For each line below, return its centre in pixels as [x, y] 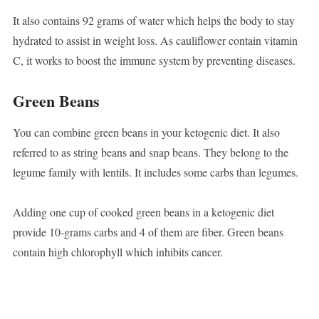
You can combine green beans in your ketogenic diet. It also [146, 132]
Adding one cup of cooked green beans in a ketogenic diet [143, 212]
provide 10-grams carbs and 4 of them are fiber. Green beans [148, 232]
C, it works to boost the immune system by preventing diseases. [154, 61]
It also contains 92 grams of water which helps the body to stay [153, 21]
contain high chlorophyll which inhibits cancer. [117, 252]
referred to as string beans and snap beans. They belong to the [150, 152]
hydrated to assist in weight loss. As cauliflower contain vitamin [155, 41]
